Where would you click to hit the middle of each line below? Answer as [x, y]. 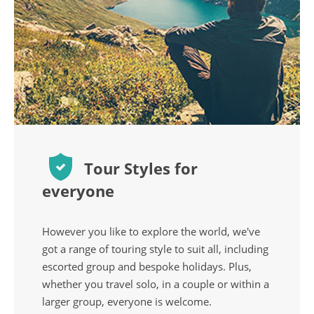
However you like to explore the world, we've [151, 231]
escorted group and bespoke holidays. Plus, [147, 266]
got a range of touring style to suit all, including [155, 248]
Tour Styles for [139, 168]
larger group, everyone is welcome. [127, 301]
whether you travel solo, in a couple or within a [156, 284]
